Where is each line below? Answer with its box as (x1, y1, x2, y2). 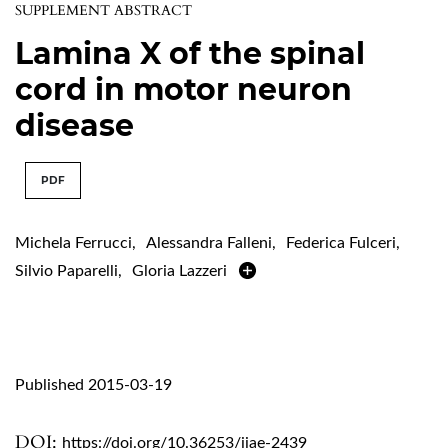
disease (15, 106, 134, 144)
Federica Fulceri (286, 234, 396, 251)
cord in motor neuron (15, 70, 352, 108)
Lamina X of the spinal (15, 34, 365, 72)
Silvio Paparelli (15, 262, 118, 279)
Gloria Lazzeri (132, 262, 227, 279)
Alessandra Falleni (146, 234, 272, 251)
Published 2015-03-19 (15, 376, 172, 393)
